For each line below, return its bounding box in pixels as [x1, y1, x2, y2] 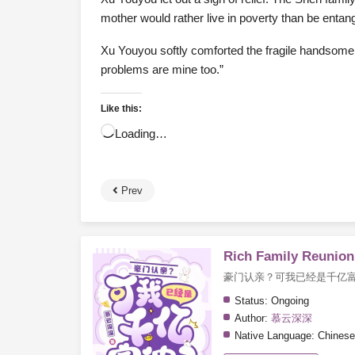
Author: [235, 312, 268, 325]
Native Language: [235, 330, 315, 342]
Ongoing [268, 295, 309, 307]
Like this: [101, 103, 142, 115]
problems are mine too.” [101, 63, 223, 77]
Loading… [115, 127, 167, 141]
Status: [235, 295, 268, 307]
